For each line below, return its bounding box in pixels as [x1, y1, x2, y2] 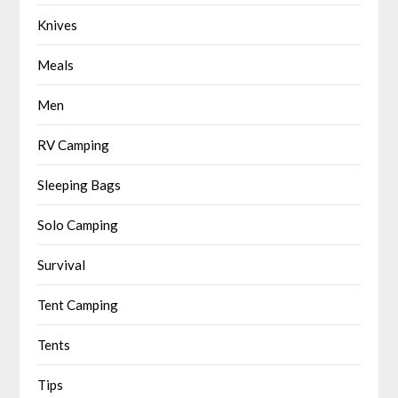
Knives [37, 17, 78, 34]
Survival [37, 257, 86, 274]
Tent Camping [37, 297, 119, 314]
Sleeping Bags [37, 177, 122, 194]
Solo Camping [37, 217, 119, 234]
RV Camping [37, 137, 110, 154]
